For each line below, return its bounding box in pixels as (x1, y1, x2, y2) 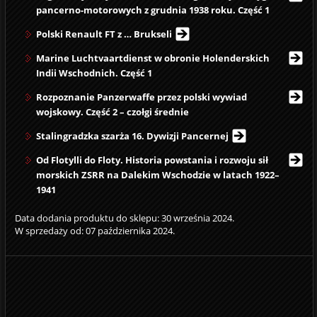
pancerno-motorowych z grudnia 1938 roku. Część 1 (35, 4, 270, 17)
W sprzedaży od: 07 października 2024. (14, 224, 175, 238)
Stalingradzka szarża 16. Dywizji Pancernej (35, 129, 229, 143)
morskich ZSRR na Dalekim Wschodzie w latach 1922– (35, 168, 279, 182)
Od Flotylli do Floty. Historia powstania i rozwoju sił (35, 154, 268, 167)
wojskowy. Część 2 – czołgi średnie (35, 105, 189, 119)
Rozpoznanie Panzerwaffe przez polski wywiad (35, 91, 247, 104)
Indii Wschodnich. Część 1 (35, 67, 152, 80)
